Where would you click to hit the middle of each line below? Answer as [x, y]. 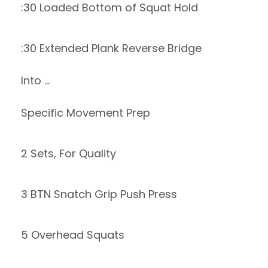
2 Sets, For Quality [68, 153]
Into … [35, 80]
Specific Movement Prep [86, 113]
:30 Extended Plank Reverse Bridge [111, 48]
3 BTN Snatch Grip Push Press [99, 194]
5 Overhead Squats [73, 235]
